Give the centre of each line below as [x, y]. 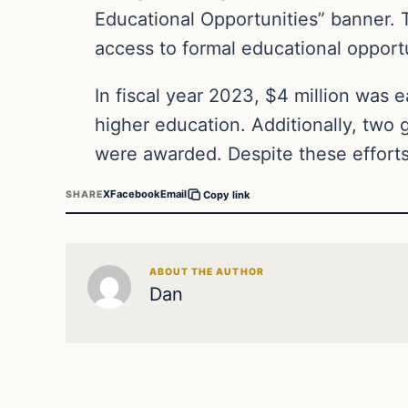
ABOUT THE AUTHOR [207, 271]
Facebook [136, 194]
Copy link [227, 194]
